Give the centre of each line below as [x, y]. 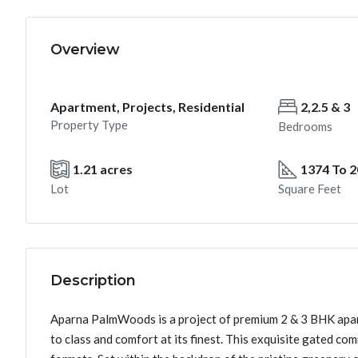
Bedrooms [305, 126]
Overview [85, 50]
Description [93, 280]
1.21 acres [103, 169]
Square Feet [310, 189]
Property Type [89, 125]
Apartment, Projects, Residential [147, 107]
